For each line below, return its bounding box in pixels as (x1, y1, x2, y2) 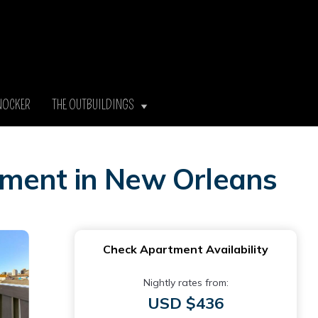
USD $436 (148, 293, 224, 313)
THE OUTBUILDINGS (51, 97, 141, 113)
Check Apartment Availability (103, 242, 268, 256)
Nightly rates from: (143, 276, 229, 289)
